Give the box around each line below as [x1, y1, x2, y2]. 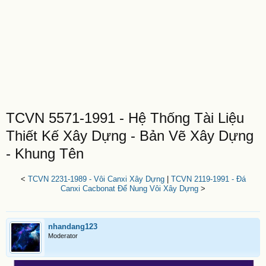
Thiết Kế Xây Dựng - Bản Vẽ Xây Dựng [6, 128, 254, 144]
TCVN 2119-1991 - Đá [170, 175, 246, 183]
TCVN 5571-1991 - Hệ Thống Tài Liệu [6, 110, 244, 126]
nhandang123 [48, 222, 97, 231]
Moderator [48, 232, 78, 239]
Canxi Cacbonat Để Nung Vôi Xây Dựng [61, 184, 198, 193]
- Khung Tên [6, 145, 84, 161]
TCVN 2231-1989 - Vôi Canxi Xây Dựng [27, 175, 164, 183]
